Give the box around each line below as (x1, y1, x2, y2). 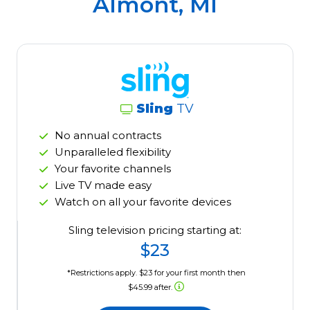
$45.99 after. (128, 282, 175, 293)
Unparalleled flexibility (55, 145, 171, 159)
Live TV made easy (55, 179, 152, 192)
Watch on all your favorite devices (55, 195, 231, 209)
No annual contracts (55, 129, 161, 143)
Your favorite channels (55, 162, 171, 176)
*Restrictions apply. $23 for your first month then (66, 268, 246, 278)
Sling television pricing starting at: (69, 224, 242, 237)
